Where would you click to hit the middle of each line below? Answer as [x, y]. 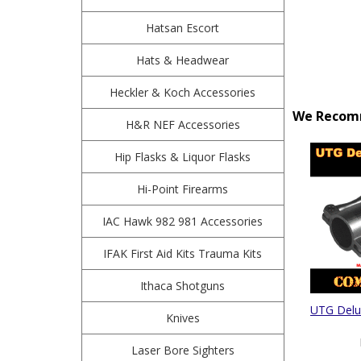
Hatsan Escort [183, 28]
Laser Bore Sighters [183, 350]
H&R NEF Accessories [183, 124]
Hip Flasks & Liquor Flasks [183, 157]
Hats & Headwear [183, 60]
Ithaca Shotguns [183, 286]
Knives [183, 318]
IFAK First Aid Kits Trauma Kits [183, 253]
